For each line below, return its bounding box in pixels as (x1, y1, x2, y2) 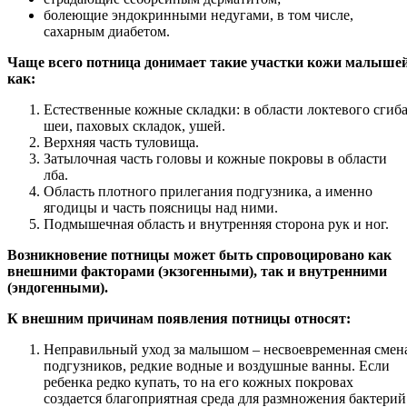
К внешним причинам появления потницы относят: (7, 310, 351, 326)
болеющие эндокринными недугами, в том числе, (44, 6, 353, 23)
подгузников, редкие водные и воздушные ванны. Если (44, 357, 390, 373)
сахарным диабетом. (44, 23, 170, 39)
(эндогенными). (7, 279, 108, 295)
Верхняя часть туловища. (44, 134, 199, 150)
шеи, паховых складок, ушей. (44, 117, 225, 134)
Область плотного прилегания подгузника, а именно (44, 183, 372, 199)
